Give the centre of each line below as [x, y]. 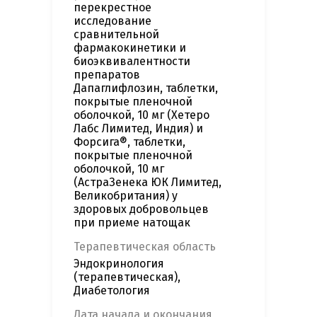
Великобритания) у [126, 196]
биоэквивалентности [132, 62]
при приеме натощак [132, 223]
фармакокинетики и [130, 48]
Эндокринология [119, 264]
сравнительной [116, 35]
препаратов [107, 75]
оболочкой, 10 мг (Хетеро [142, 115]
